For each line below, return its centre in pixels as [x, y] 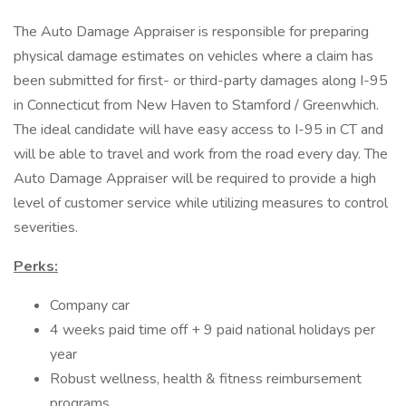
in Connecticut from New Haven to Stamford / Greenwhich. [196, 105]
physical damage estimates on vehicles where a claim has [193, 56]
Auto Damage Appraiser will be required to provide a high [195, 179]
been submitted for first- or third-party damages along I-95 [201, 81]
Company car [90, 305]
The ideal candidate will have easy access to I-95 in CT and [198, 130]
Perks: [36, 266]
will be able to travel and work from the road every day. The [201, 154]
